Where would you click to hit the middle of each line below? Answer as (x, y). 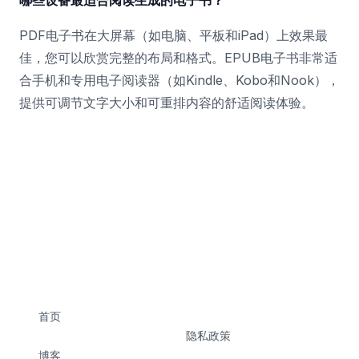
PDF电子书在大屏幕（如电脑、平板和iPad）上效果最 (173, 35)
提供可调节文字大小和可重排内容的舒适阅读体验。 (167, 103)
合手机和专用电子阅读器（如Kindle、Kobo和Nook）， (179, 80)
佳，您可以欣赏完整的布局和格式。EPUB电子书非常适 (178, 58)
